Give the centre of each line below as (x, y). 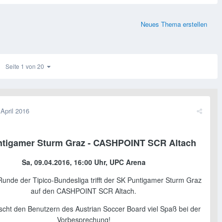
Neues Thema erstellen (174, 24)
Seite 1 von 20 (26, 66)
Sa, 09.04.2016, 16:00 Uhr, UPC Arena (83, 162)
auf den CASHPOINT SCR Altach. (83, 191)
